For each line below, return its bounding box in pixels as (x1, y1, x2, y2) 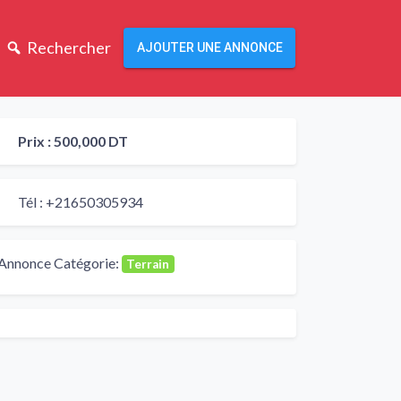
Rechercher (26, 38, 111, 58)
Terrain (126, 256, 170, 271)
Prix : (18, 132, 54, 149)
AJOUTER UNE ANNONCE (136, 40, 283, 55)
